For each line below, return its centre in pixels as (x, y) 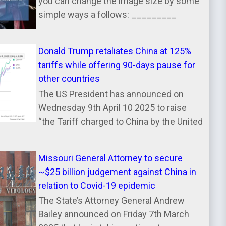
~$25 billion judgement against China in (118, 172)
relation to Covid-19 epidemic (97, 185)
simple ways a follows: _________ (108, 14)
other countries (69, 78)
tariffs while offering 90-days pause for (117, 65)
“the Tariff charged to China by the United (121, 121)
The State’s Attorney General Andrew (112, 201)
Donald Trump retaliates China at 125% (115, 51)
